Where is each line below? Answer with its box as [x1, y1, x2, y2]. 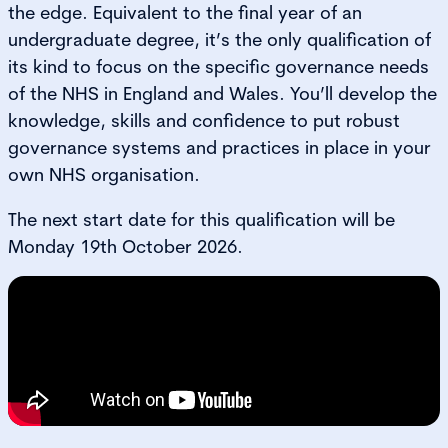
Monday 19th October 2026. [8, 234, 243, 258]
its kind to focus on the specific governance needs [8, 54, 429, 78]
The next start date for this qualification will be [8, 207, 395, 231]
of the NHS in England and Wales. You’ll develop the [8, 81, 437, 105]
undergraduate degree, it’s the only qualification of [8, 27, 431, 51]
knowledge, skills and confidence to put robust [8, 108, 400, 132]
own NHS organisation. [8, 162, 200, 186]
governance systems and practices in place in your [8, 135, 431, 159]
